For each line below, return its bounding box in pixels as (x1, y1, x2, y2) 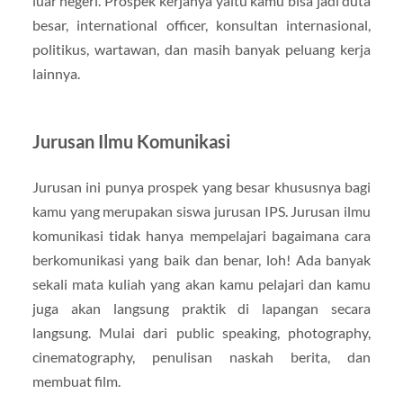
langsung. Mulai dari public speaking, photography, (31, 323, 372, 341)
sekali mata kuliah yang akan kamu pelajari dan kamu (31, 274, 372, 292)
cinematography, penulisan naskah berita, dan (31, 347, 372, 365)
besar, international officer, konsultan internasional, (31, 15, 372, 33)
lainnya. (31, 64, 80, 82)
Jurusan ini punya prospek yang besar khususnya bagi (31, 177, 372, 195)
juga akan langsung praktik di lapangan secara (31, 299, 372, 317)
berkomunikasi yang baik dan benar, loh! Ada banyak (31, 250, 372, 268)
